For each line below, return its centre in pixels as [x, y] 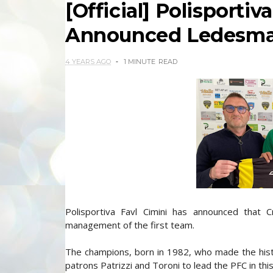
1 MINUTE [140, 62]
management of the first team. [130, 225]
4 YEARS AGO [88, 62]
